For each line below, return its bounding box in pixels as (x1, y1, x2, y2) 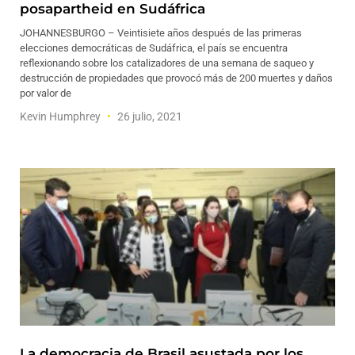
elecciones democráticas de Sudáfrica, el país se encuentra (20, 42, 288, 54)
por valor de (20, 87, 71, 99)
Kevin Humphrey (20, 110, 103, 123)
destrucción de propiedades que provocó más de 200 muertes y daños (20, 72, 333, 84)
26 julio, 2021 (115, 110, 182, 123)
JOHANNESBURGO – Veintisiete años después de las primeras (20, 27, 302, 39)
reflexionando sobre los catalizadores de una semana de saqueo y (20, 57, 314, 69)
